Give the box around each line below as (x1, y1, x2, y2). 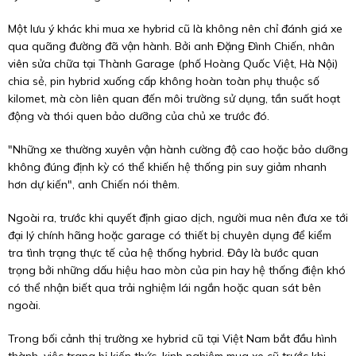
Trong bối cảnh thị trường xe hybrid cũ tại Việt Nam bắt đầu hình (8, 331, 337, 346)
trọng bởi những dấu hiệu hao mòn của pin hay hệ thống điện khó (8, 263, 346, 278)
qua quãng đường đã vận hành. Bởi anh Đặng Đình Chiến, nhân (8, 39, 335, 54)
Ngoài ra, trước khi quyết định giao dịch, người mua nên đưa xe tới (8, 211, 348, 226)
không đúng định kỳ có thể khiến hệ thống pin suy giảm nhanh (8, 160, 327, 175)
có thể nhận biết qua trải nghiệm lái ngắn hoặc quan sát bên (8, 281, 321, 296)
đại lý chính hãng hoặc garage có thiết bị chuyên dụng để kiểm (8, 228, 331, 243)
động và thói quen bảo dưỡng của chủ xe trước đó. (8, 109, 269, 124)
